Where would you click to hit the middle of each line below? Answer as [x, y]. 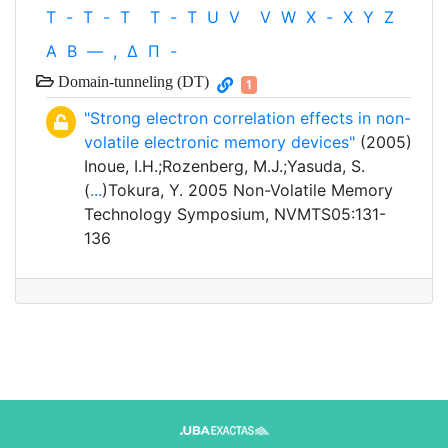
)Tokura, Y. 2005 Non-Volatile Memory [247, 190]
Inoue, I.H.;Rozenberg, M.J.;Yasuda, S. [224, 166]
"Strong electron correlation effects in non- [247, 118]
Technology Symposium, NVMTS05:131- [235, 214]
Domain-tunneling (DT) [131, 81]
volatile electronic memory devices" [219, 142]
